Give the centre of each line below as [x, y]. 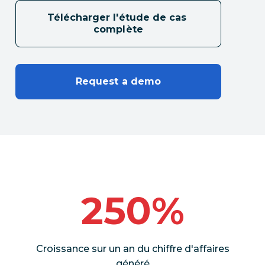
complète [118, 29]
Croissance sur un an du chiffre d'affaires [132, 249]
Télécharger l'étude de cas [117, 17]
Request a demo [118, 81]
